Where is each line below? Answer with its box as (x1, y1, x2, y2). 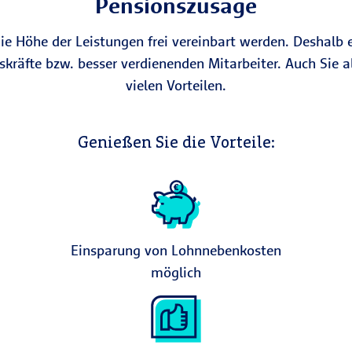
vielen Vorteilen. (126, 76, 226, 94)
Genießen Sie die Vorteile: (77, 132, 275, 152)
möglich (151, 263, 201, 281)
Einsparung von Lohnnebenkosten (71, 241, 281, 259)
